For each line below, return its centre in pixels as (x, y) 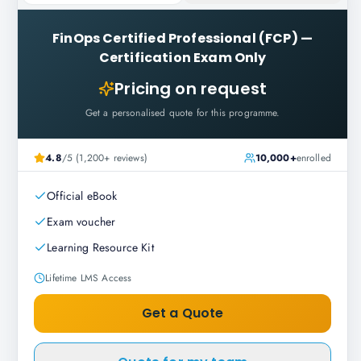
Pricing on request (191, 89)
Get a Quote (183, 313)
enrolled (313, 158)
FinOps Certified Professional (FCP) (175, 38)
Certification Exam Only (183, 58)
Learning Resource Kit (100, 247)
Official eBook (82, 196)
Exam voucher (81, 222)
